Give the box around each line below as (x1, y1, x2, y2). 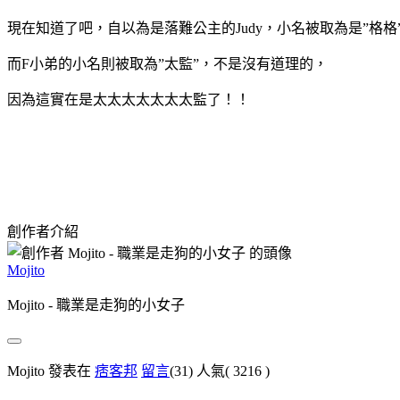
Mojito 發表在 (7, 362, 95, 379)
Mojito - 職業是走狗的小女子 (7, 296, 185, 312)
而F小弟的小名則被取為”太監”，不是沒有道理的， (7, 55, 328, 71)
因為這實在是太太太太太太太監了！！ (7, 91, 250, 107)
